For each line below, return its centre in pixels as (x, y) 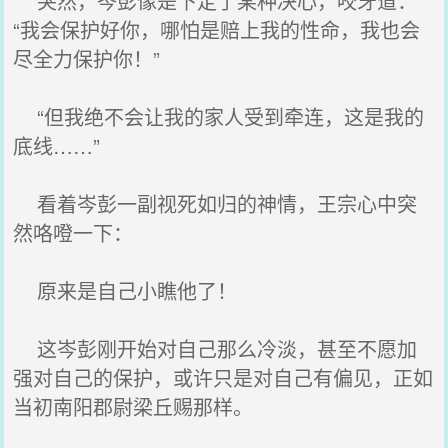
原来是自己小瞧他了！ (125, 290)
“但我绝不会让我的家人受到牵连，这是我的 (219, 116)
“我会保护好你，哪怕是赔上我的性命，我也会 (217, 29)
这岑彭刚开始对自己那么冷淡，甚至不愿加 (215, 348)
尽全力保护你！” (87, 58)
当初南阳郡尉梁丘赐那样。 (133, 406)
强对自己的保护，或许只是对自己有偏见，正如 (223, 377)
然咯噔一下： (73, 232)
